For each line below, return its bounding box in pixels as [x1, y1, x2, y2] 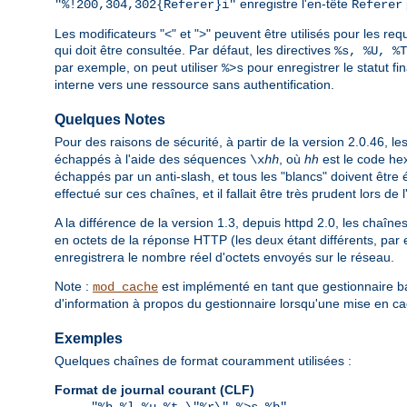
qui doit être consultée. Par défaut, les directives [55, 43, 334, 58]
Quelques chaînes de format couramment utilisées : [55, 353, 352, 369]
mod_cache [93, 280, 158, 295]
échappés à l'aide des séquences [55, 152, 250, 167]
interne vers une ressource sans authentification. [55, 77, 334, 93]
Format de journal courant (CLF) [55, 382, 254, 398]
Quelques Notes [55, 111, 165, 127]
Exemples [55, 331, 123, 347]
